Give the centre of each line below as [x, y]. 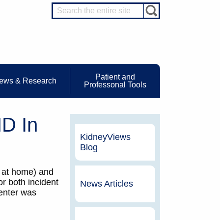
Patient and [115, 77]
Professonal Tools [115, 85]
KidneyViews [105, 137]
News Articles [106, 184]
